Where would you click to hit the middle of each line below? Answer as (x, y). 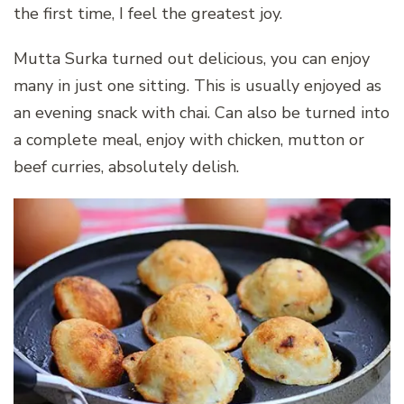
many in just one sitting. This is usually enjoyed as (197, 86)
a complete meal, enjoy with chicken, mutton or (189, 140)
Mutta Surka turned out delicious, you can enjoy (192, 59)
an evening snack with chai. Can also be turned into (202, 113)
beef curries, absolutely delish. (126, 167)
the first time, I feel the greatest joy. (148, 14)
